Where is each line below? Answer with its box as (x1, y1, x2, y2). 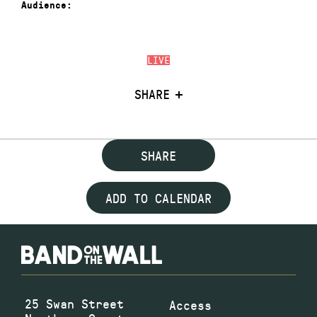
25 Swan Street (25, 294, 124, 312)
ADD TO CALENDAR (105, 189, 212, 207)
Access (169, 296, 212, 313)
